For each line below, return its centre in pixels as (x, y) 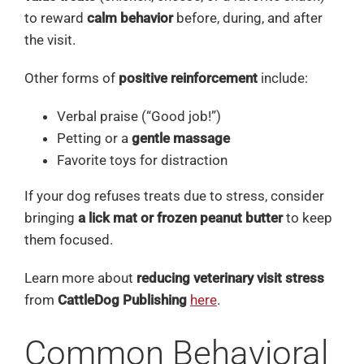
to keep (307, 217)
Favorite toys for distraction (142, 160)
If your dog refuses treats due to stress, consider (174, 195)
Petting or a (94, 138)
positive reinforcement (188, 78)
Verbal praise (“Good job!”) (139, 116)
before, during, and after (247, 17)
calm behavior (130, 17)
